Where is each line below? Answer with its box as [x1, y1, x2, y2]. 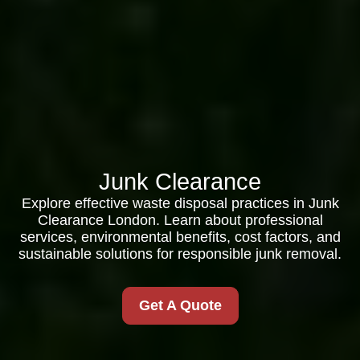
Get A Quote [138, 297, 222, 313]
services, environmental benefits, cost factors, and [19, 229, 341, 245]
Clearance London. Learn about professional [37, 212, 323, 228]
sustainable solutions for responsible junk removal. [18, 246, 342, 262]
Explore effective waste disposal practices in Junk [21, 195, 339, 211]
